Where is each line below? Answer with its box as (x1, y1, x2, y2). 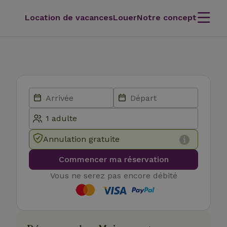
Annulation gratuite (43, 134, 120, 144)
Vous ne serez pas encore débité (50, 171, 177, 180)
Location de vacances (25, 12, 113, 22)
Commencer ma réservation (58, 155, 169, 164)
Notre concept (137, 12, 197, 22)
